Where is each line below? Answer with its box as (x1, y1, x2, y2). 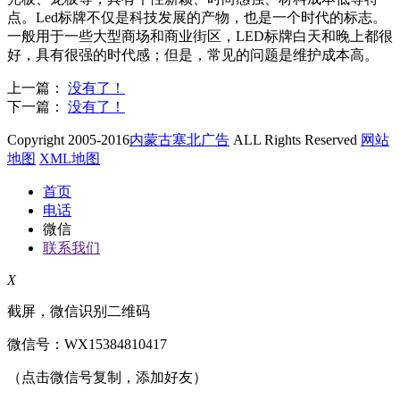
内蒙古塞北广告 (129, 132, 229, 148)
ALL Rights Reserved (229, 132, 361, 148)
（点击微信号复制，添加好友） (7, 370, 207, 386)
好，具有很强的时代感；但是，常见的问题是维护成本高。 (7, 47, 379, 63)
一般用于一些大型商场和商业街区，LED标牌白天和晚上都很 (7, 29, 393, 45)
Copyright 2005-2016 (7, 132, 129, 148)
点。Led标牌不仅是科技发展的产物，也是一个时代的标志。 (7, 10, 387, 26)
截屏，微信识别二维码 (7, 304, 150, 320)
